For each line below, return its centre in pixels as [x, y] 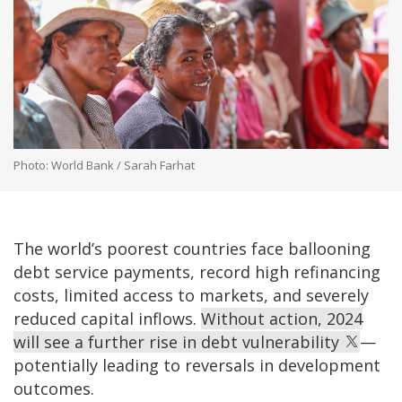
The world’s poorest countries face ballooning [192, 248]
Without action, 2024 [282, 318]
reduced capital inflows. [107, 318]
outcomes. [58, 388]
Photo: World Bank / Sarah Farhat [104, 165]
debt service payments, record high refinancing [197, 271]
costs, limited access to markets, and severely [191, 295]
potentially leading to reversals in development [197, 365]
